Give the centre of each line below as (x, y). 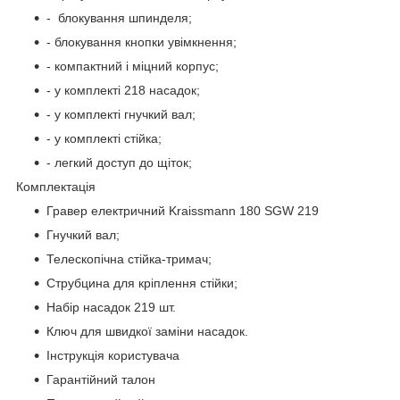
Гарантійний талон (101, 379)
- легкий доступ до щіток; (119, 162)
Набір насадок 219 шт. (111, 307)
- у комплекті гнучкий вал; (121, 114)
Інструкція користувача (113, 355)
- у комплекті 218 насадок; (123, 90)
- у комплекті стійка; (104, 138)
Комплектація (58, 186)
